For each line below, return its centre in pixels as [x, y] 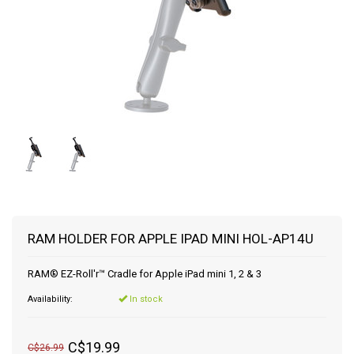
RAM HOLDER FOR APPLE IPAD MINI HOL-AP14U [171, 239]
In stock [145, 299]
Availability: [50, 299]
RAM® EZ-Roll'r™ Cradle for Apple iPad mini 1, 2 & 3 [145, 274]
